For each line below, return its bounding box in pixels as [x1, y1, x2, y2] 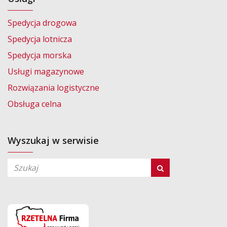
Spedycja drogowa [8, 17, 77, 28]
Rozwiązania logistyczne [8, 82, 99, 93]
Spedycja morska [8, 49, 71, 61]
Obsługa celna [8, 98, 61, 109]
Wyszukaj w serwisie [8, 134, 99, 146]
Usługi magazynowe [8, 65, 84, 77]
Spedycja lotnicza [8, 33, 72, 45]
